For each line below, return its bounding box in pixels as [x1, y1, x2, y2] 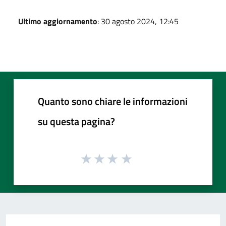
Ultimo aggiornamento [18, 15, 97, 28]
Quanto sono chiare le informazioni [38, 93, 188, 109]
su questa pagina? [38, 114, 115, 130]
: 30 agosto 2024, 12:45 [97, 15, 179, 28]
